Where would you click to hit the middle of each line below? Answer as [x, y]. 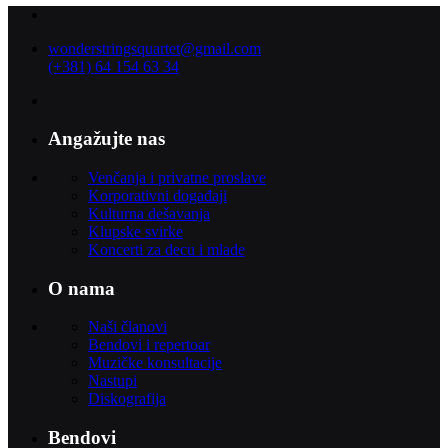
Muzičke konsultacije [155, 363]
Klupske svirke [135, 232]
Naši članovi [127, 327]
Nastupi [112, 381]
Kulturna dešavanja [149, 214]
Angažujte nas [106, 139]
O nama [81, 288]
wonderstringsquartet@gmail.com [154, 48]
